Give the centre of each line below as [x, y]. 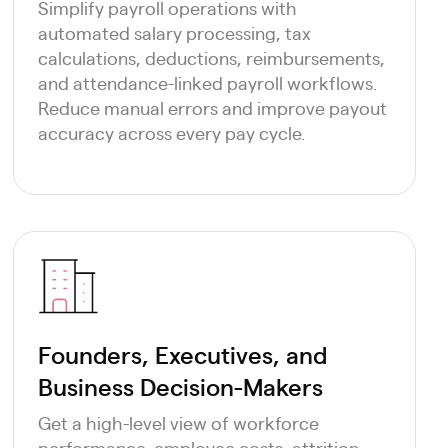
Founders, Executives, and [183, 354]
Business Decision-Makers [181, 386]
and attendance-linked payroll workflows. [208, 82]
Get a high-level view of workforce [179, 422]
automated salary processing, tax [175, 32]
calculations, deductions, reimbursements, [212, 57]
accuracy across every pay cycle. [172, 132]
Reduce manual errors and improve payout [213, 107]
